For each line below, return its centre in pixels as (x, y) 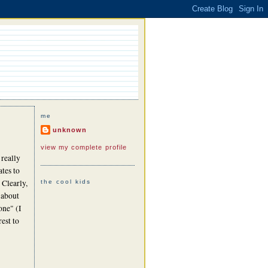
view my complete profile (84, 147)
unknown (69, 130)
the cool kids (66, 182)
